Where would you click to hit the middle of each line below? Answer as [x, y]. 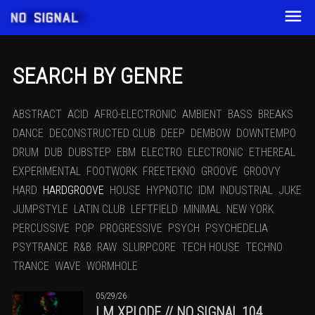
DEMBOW [211, 133]
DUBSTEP [90, 152]
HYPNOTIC [169, 190]
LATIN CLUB [99, 209]
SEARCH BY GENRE [97, 76]
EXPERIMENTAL [47, 171]
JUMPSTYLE [40, 209]
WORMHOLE [112, 266]
